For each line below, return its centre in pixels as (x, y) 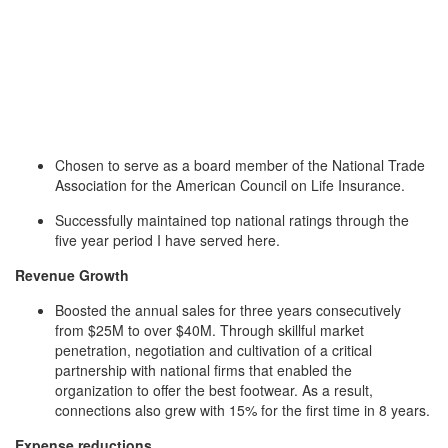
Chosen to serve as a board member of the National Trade (240, 165)
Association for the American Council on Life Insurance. (230, 185)
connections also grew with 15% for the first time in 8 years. (242, 410)
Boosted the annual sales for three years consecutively (228, 310)
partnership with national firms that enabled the (203, 370)
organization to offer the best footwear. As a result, (214, 390)
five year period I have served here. (167, 240)
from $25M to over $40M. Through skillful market (209, 330)
